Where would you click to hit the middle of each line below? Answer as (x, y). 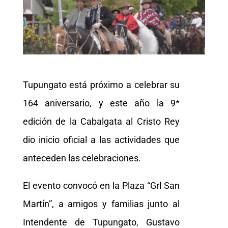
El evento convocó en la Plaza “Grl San (101, 186)
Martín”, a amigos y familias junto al (101, 204)
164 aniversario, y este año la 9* (101, 103)
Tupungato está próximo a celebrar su (101, 85)
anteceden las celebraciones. (82, 158)
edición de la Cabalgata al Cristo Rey (101, 122)
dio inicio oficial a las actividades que (101, 140)
